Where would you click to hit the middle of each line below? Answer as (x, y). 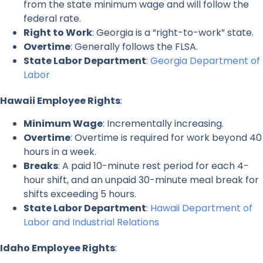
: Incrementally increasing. (163, 123)
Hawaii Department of (201, 208)
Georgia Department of (205, 61)
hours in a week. (60, 151)
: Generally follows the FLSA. (134, 47)
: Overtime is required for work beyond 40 (166, 137)
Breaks (41, 166)
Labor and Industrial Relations (91, 222)
